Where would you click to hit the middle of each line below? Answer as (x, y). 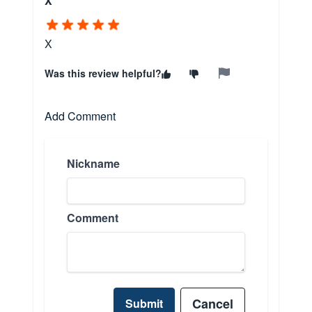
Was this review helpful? (103, 73)
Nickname (93, 164)
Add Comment (80, 116)
